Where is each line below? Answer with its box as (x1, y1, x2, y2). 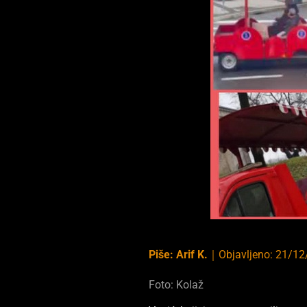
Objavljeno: (219, 247, 276, 261)
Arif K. (176, 247, 208, 261)
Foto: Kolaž (149, 278, 204, 291)
